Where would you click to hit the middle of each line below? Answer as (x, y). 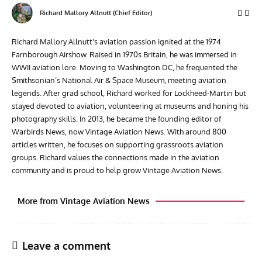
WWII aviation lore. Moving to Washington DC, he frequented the (125, 68)
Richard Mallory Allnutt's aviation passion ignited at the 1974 (116, 42)
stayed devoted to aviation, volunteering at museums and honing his (130, 106)
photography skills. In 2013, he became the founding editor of (116, 119)
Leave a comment (66, 246)
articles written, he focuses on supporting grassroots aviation (118, 145)
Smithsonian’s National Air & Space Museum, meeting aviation (119, 80)
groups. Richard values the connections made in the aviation (116, 158)
